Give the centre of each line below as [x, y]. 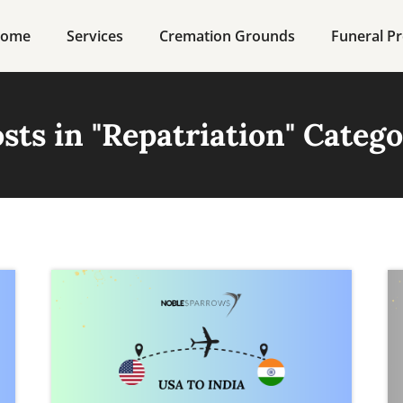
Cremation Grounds [227, 36]
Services [95, 36]
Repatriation [193, 134]
